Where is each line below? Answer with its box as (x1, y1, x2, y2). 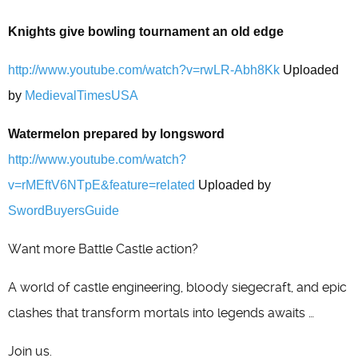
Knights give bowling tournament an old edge (8, 25, 284, 38)
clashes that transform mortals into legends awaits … (8, 305, 314, 320)
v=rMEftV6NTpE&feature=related (8, 178, 195, 192)
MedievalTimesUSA (25, 89, 138, 102)
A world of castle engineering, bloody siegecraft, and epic (8, 280, 347, 295)
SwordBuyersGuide (8, 204, 119, 217)
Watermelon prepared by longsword (8, 127, 225, 141)
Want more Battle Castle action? (8, 241, 198, 257)
